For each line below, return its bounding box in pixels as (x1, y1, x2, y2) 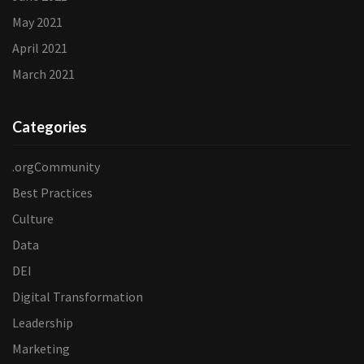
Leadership (12, 314, 73, 331)
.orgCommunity (12, 158, 100, 175)
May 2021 (12, 14, 63, 30)
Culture (12, 210, 54, 227)
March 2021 (12, 66, 75, 82)
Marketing (12, 340, 70, 357)
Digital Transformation (12, 288, 143, 305)
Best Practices (12, 184, 93, 201)
